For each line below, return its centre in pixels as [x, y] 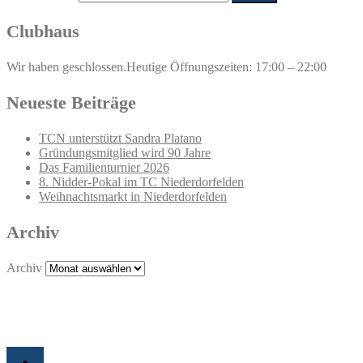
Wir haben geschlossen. [66, 67]
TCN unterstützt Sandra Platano [120, 139]
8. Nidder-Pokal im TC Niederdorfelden [141, 182]
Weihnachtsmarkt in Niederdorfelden [133, 197]
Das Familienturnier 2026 [104, 168]
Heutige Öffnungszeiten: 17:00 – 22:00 [226, 67]
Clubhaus [43, 32]
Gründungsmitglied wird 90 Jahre [125, 153]
